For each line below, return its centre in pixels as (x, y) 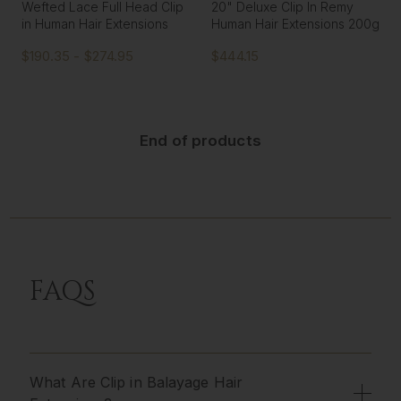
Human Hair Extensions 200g (296, 23)
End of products (200, 141)
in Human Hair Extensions (94, 23)
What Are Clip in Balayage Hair (137, 382)
